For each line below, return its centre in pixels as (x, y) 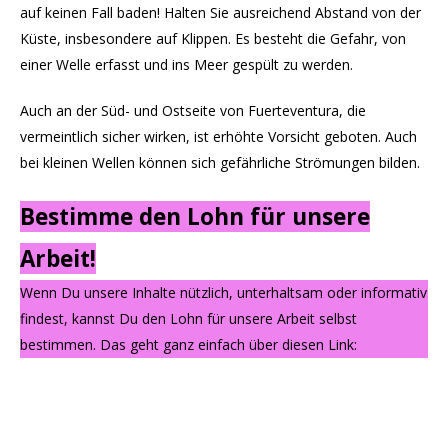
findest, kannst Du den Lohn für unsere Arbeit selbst (188, 319)
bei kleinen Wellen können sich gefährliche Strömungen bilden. (220, 163)
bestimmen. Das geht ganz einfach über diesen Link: (188, 345)
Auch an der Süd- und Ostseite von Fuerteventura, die (193, 111)
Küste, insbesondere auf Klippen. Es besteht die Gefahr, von (213, 39)
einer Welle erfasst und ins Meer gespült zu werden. (186, 65)
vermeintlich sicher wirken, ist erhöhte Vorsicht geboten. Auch (218, 137)
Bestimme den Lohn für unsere (195, 217)
